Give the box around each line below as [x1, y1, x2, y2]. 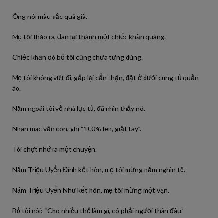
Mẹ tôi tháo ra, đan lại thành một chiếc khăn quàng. [12, 33, 166, 41]
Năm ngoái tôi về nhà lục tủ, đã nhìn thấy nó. [12, 104, 145, 112]
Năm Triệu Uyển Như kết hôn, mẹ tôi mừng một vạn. [12, 186, 169, 194]
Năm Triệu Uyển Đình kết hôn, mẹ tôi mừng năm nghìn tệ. [12, 165, 185, 174]
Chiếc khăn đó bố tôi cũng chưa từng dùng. [12, 53, 143, 61]
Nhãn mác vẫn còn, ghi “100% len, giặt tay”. [12, 125, 141, 133]
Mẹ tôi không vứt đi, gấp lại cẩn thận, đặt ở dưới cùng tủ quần [12, 73, 199, 82]
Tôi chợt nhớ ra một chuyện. [12, 145, 97, 153]
